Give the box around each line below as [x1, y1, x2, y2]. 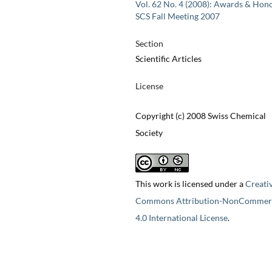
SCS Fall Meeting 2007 [135, 11, 220, 22]
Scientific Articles [135, 53, 202, 64]
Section [135, 38, 163, 49]
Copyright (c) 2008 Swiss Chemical [135, 110, 266, 121]
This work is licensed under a [135, 178, 245, 189]
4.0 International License [135, 212, 228, 223]
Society [135, 127, 163, 138]
